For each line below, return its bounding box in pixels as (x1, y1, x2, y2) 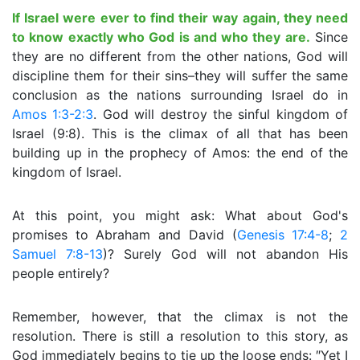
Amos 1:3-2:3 (12, 106, 94, 122)
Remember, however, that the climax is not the (12, 309, 348, 325)
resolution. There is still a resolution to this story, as (12, 328, 348, 344)
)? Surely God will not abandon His (103, 246, 348, 262)
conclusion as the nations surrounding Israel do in (12, 87, 348, 103)
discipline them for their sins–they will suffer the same (12, 67, 348, 84)
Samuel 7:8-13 (12, 246, 103, 262)
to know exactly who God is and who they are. (12, 29, 310, 45)
